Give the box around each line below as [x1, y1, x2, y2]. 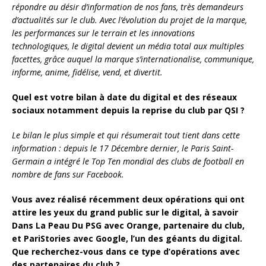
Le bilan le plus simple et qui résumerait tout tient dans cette [12, 129, 240, 141]
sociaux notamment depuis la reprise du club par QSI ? [12, 104, 245, 116]
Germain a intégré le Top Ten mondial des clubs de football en [12, 156, 244, 167]
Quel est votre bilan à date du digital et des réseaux [12, 91, 237, 103]
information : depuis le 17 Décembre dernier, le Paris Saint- [12, 142, 233, 154]
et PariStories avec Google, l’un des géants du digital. [12, 233, 242, 245]
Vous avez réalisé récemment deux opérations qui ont [12, 194, 245, 205]
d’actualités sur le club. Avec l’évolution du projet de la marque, [12, 14, 247, 26]
